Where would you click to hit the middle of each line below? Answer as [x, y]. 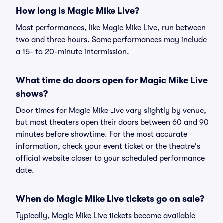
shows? [32, 94]
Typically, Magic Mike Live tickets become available [106, 216]
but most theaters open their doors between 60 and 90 [112, 122]
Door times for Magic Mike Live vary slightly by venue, [111, 111]
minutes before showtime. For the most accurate [102, 134]
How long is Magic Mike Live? [78, 11]
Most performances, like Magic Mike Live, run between [111, 28]
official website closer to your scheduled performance [110, 158]
